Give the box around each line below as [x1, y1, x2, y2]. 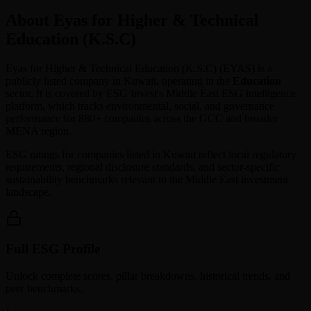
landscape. [6, 185, 51, 198]
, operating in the [156, 74, 233, 87]
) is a [251, 62, 272, 74]
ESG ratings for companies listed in [6, 148, 163, 160]
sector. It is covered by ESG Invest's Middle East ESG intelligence [6, 87, 296, 99]
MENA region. [6, 124, 72, 137]
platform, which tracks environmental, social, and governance [6, 99, 274, 112]
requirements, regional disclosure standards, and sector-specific [6, 160, 280, 173]
